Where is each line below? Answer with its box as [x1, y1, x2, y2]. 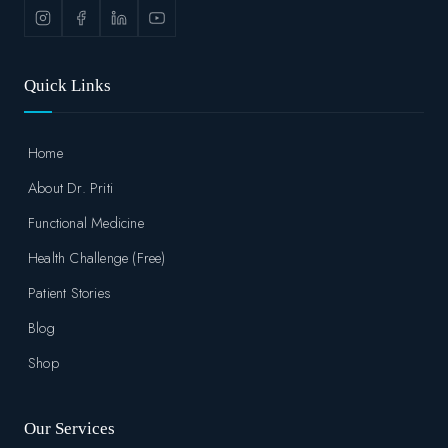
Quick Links [24, 75, 111, 95]
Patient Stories [28, 281, 111, 303]
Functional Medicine [28, 211, 144, 233]
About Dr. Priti [28, 176, 113, 198]
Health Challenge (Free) [28, 246, 166, 268]
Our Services [24, 418, 115, 438]
